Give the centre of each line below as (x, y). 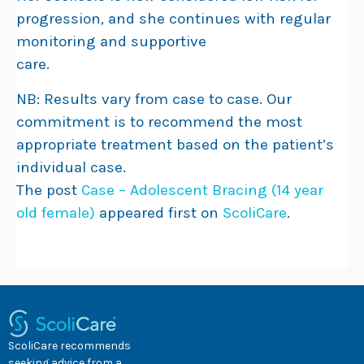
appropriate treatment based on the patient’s (175, 144)
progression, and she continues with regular (173, 18)
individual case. (71, 167)
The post (49, 190)
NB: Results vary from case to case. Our (154, 99)
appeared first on (159, 212)
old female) (56, 212)
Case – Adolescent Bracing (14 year (202, 190)
